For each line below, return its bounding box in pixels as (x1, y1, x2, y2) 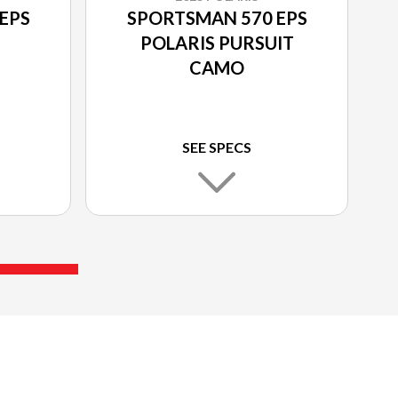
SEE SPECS (182, 138, 251, 155)
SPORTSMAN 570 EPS (126, 6, 307, 28)
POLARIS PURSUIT (139, 31, 294, 53)
